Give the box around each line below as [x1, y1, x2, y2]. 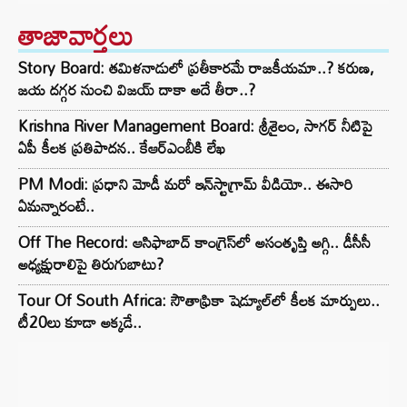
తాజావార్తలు [18, 8, 134, 62]
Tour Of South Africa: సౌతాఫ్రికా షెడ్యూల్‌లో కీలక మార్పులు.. [18, 285, 380, 315]
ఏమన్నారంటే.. [18, 191, 94, 221]
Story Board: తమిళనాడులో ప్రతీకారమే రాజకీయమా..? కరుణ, [18, 53, 374, 83]
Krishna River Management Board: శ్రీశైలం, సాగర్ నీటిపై [18, 111, 372, 141]
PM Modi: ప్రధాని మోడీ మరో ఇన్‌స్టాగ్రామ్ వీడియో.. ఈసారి [18, 169, 352, 199]
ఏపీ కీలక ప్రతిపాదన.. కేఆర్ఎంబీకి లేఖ [18, 133, 225, 163]
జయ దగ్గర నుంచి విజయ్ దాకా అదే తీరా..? [18, 74, 255, 104]
